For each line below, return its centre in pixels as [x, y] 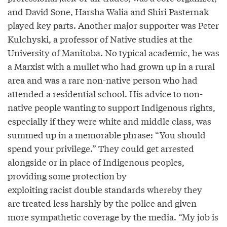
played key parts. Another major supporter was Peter [113, 25]
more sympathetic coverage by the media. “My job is [113, 216]
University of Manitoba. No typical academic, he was [113, 52]
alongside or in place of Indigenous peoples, [96, 162]
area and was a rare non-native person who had [103, 80]
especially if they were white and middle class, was [109, 121]
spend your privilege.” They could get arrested [101, 148]
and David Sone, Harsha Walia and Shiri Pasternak [108, 11]
